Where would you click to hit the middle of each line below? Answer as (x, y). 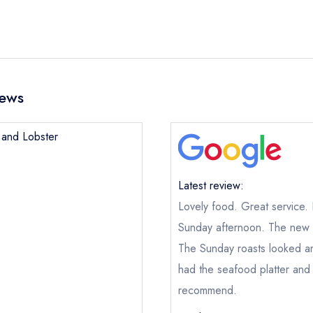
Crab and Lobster (86, 298)
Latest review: (211, 185)
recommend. (208, 290)
